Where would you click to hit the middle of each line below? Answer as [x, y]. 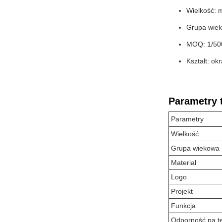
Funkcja [183, 206]
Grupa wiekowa [195, 148]
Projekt [182, 191]
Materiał [184, 163]
